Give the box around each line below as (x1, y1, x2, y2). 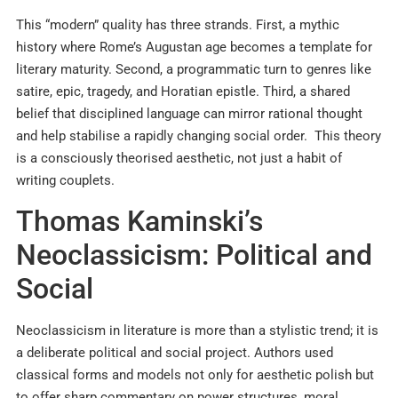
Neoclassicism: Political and (16, 238, 372, 273)
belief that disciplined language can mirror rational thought (16, 105, 362, 122)
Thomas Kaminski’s (16, 204, 263, 239)
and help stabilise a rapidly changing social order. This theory (16, 127, 381, 144)
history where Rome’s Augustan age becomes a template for (16, 38, 372, 55)
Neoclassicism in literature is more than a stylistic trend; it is (16, 322, 378, 339)
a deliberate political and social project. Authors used (16, 345, 333, 362)
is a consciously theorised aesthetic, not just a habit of (16, 149, 342, 166)
